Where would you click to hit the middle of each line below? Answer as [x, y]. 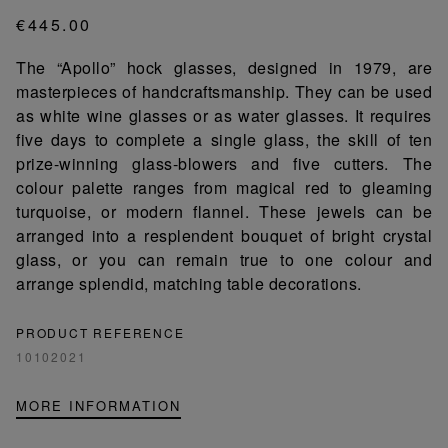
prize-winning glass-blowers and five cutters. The [224, 164]
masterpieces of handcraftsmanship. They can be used [224, 92]
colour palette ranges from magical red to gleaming [224, 188]
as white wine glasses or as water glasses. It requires [224, 116]
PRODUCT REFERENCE [100, 333]
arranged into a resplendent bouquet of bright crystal [224, 236]
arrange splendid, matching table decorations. [189, 284]
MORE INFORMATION [98, 406]
